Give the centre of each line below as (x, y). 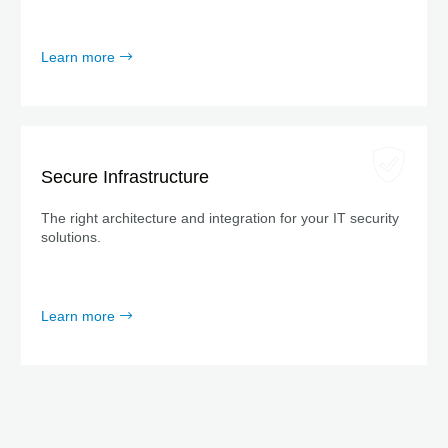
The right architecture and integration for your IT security (220, 218)
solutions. (71, 237)
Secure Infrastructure (125, 177)
